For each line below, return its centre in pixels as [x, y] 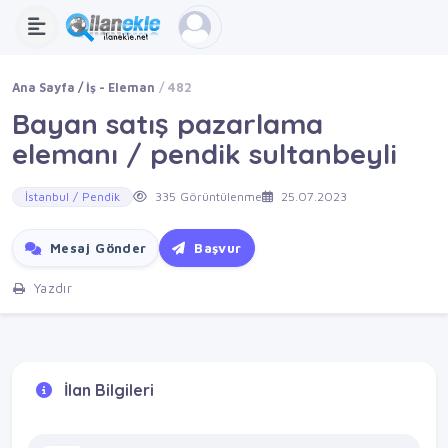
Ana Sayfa [43, 87]
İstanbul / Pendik [72, 197]
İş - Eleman [121, 87]
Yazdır [51, 288]
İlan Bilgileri [107, 389]
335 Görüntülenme [206, 197]
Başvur [215, 248]
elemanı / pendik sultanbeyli [204, 153]
